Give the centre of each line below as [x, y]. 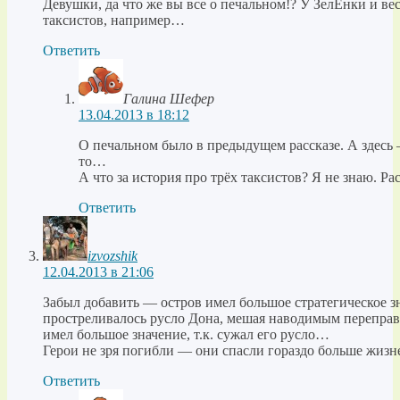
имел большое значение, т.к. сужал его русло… [186, 335]
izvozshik [112, 256]
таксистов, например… [114, 21]
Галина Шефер [169, 99]
